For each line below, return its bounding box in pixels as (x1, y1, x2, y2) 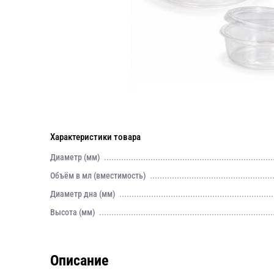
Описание (50, 252, 108, 269)
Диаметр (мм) (50, 152, 100, 162)
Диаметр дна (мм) (50, 189, 116, 199)
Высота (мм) (50, 207, 95, 217)
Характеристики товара (50, 131, 141, 143)
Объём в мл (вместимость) (50, 171, 146, 180)
